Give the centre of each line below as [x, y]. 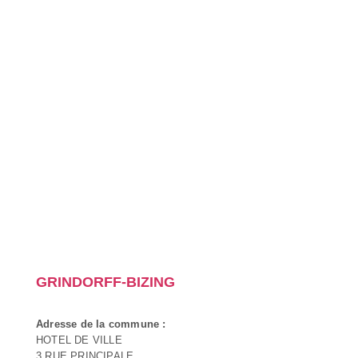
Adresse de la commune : [101, 324]
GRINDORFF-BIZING [105, 282]
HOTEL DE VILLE [79, 340]
